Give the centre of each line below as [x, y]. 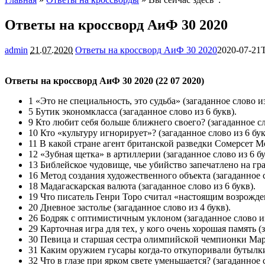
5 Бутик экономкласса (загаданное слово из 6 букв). [132, 111]
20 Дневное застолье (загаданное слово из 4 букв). [130, 207]
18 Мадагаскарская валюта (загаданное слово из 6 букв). [142, 186]
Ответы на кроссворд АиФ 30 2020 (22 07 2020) [104, 80]
